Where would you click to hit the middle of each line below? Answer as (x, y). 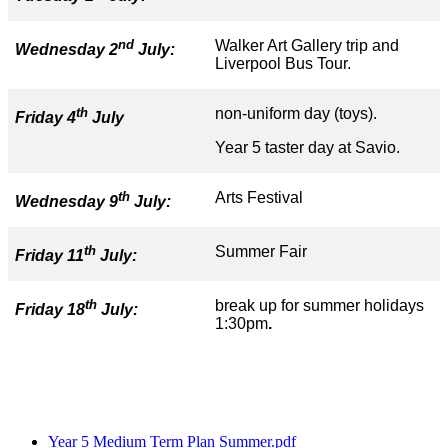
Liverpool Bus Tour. (283, 63)
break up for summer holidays (319, 305)
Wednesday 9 (66, 201)
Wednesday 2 (66, 49)
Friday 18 (50, 309)
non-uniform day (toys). (296, 113)
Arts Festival (259, 197)
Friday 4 (45, 117)
